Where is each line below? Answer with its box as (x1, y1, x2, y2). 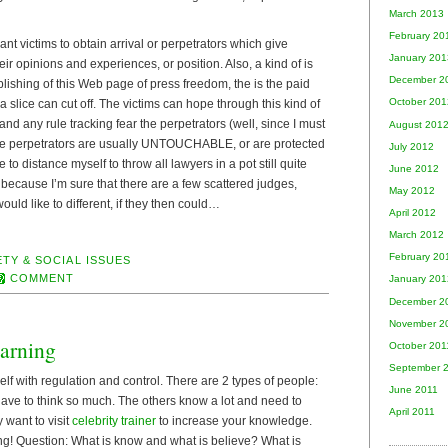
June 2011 (389, 384, 438, 396)
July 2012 (389, 140, 434, 152)
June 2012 (389, 162, 439, 174)
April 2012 (389, 207, 436, 219)
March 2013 (389, 7, 444, 19)
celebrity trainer (72, 413, 156, 428)
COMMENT (9, 272, 75, 285)
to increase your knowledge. (156, 413, 312, 428)
